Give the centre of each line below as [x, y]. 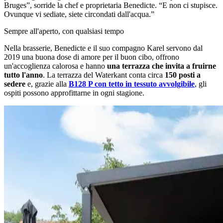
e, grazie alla [47, 84]
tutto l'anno [23, 75]
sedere [15, 84]
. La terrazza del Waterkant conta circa [104, 75]
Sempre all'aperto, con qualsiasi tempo [64, 31]
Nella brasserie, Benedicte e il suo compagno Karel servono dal [103, 48]
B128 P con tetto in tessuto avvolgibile [132, 84]
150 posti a [183, 75]
